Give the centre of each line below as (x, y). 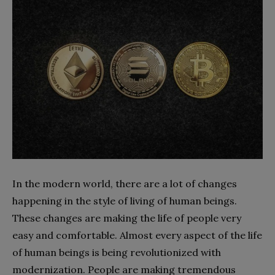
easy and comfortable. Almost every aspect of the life (137, 235)
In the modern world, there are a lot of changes (125, 183)
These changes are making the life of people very (127, 218)
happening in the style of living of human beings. (125, 200)
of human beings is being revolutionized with (117, 252)
